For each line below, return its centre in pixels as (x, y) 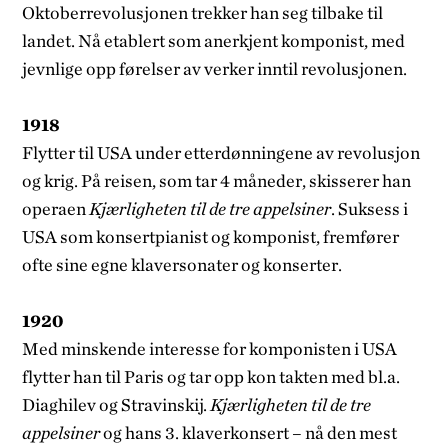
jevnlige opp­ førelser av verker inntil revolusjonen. (215, 68)
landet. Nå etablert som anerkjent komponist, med (214, 40)
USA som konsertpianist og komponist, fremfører (211, 236)
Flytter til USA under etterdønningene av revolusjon (221, 152)
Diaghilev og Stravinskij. (116, 404)
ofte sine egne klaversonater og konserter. (182, 264)
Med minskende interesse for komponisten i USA (210, 348)
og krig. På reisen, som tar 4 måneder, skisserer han (217, 180)
